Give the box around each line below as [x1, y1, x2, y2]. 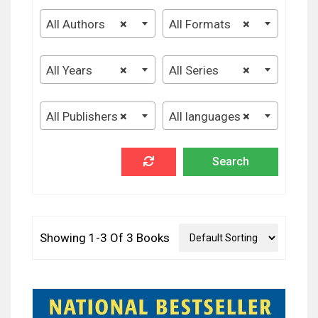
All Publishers [46, 109, 118, 124]
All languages [169, 109, 241, 124]
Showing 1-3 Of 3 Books [40, 230, 170, 245]
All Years [46, 62, 92, 77]
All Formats [169, 16, 231, 31]
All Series [169, 62, 219, 77]
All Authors [46, 16, 105, 31]
